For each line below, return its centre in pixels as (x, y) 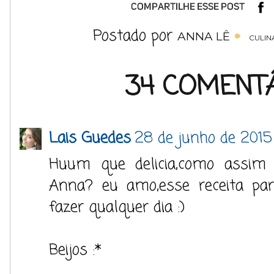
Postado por (135, 36)
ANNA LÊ (203, 36)
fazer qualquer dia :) (117, 207)
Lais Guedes (90, 138)
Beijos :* (75, 250)
